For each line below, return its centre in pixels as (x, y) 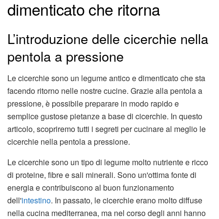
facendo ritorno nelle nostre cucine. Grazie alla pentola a (105, 90)
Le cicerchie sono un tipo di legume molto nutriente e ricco (108, 162)
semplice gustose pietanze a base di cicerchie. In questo (105, 116)
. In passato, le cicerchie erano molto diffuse (127, 200)
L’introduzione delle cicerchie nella (108, 39)
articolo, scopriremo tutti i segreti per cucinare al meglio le (107, 129)
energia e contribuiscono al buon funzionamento (91, 187)
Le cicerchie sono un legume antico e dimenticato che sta (106, 78)
